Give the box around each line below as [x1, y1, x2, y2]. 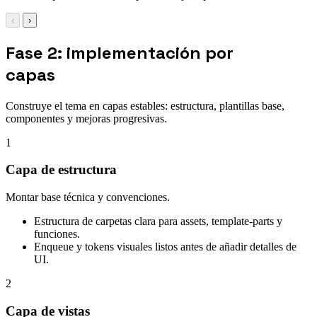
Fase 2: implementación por [6, 41, 234, 64]
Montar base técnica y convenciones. [6, 190, 170, 203]
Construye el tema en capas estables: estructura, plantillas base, [6, 99, 284, 112]
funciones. [34, 227, 80, 240]
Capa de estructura [6, 162, 117, 178]
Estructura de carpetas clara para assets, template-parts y [34, 214, 282, 227]
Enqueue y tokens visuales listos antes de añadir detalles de [34, 240, 296, 253]
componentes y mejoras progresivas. [6, 112, 167, 125]
